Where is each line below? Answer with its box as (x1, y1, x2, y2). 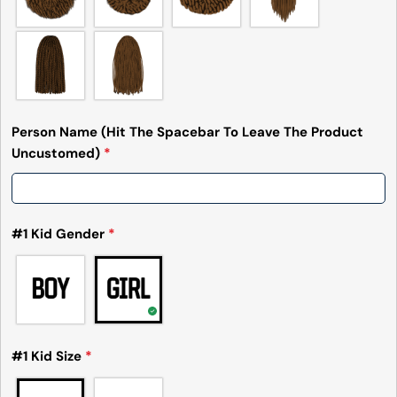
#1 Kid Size (11, 347, 85, 366)
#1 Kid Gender (11, 225, 108, 244)
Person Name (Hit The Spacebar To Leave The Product (11, 123, 363, 142)
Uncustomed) (11, 144, 104, 163)
